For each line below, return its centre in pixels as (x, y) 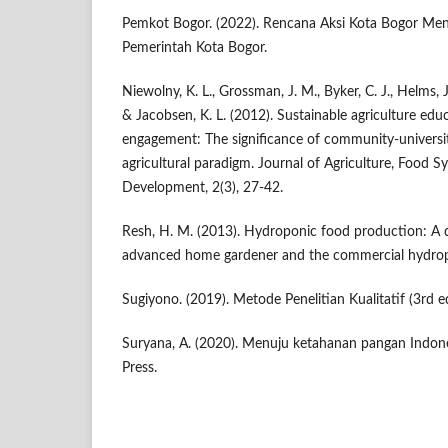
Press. (139, 368)
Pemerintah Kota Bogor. (194, 48)
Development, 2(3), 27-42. (202, 188)
